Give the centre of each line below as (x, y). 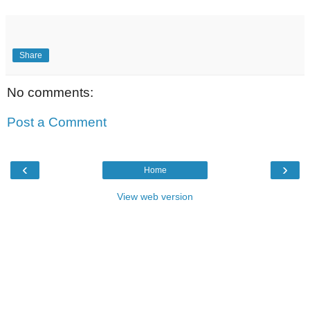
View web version (155, 196)
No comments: (50, 92)
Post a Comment (57, 122)
